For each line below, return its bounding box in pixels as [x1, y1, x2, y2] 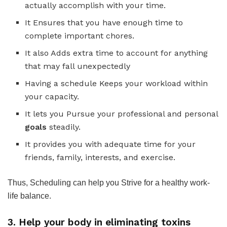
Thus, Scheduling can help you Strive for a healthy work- [8, 178, 210, 187]
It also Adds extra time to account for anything [25, 48, 208, 58]
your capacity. [25, 91, 80, 101]
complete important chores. [25, 30, 135, 41]
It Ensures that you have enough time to [25, 17, 183, 27]
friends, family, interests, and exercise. [25, 152, 176, 162]
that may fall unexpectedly [25, 61, 133, 71]
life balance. [8, 191, 53, 200]
